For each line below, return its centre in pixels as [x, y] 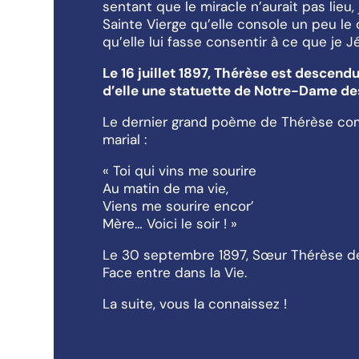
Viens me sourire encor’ [178, 206]
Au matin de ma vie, [165, 189]
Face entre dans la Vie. [174, 273]
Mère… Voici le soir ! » [169, 224]
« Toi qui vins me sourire [179, 171]
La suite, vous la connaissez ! [194, 304]
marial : [124, 140]
